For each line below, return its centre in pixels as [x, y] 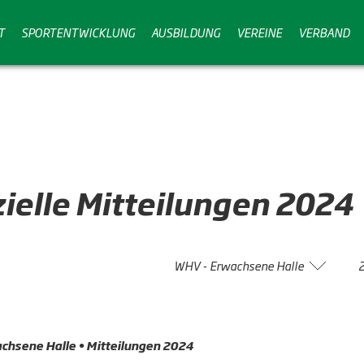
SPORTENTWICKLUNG [78, 32]
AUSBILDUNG [186, 32]
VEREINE [259, 32]
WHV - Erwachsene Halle [238, 265]
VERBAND [324, 32]
